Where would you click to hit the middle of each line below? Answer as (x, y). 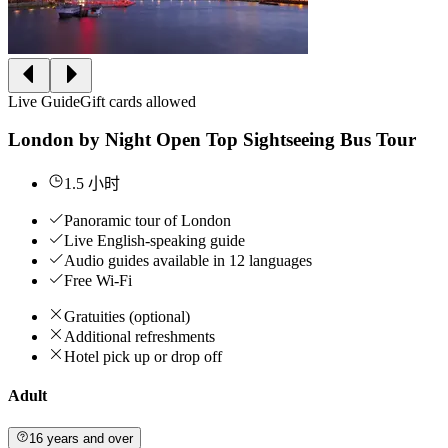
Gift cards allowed (138, 101)
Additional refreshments (139, 336)
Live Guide (44, 101)
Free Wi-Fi (98, 280)
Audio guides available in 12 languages (188, 260)
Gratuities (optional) (127, 316)
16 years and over (81, 438)
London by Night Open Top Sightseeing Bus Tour (212, 140)
